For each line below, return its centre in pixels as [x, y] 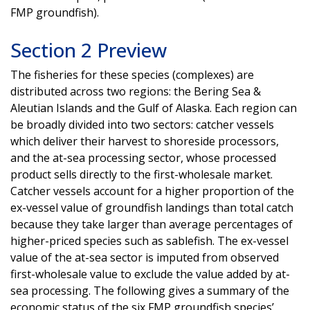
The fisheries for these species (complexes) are [132, 74]
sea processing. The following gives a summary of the [150, 290]
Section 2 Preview [89, 49]
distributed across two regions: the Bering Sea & [136, 91]
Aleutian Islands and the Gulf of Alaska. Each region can [154, 108]
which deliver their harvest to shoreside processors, [145, 141]
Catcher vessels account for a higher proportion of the [152, 191]
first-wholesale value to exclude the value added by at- [150, 274]
